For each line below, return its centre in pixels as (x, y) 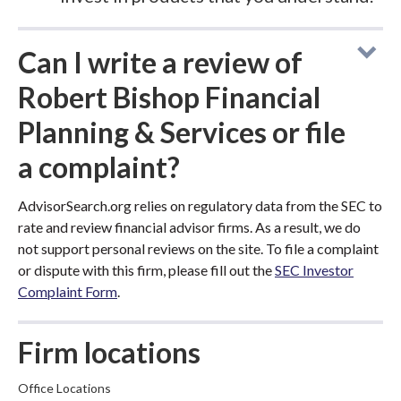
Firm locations (109, 352)
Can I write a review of (160, 62)
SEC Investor (314, 270)
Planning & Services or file (182, 132)
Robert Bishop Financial (169, 97)
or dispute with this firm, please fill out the (146, 270)
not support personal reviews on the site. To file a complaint (198, 248)
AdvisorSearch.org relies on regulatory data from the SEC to (200, 205)
